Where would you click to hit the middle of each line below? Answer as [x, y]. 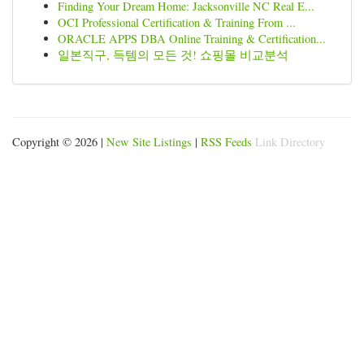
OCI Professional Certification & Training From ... [177, 22]
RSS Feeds [226, 142]
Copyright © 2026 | [59, 142]
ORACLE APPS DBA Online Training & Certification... [192, 39]
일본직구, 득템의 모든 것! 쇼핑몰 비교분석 [173, 55]
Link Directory [290, 142]
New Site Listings [149, 142]
